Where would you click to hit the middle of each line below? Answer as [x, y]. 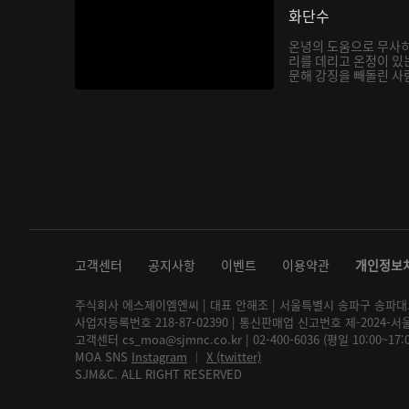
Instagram [159, 357]
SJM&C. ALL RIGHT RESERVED [158, 374]
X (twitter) [234, 357]
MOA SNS [103, 357]
